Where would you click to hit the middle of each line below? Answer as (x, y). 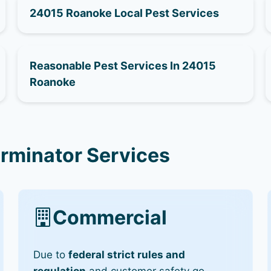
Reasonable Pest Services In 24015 (123, 66)
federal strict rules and (127, 254)
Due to (51, 254)
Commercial (110, 217)
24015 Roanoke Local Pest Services (125, 13)
